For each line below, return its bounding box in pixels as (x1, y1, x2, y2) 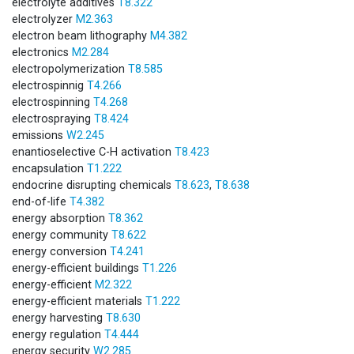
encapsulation (12, 161, 87, 175)
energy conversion (12, 244, 110, 258)
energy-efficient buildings (12, 261, 142, 275)
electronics (12, 45, 72, 59)
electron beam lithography (12, 28, 150, 43)
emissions (12, 128, 66, 142)
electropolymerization (12, 62, 128, 76)
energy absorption (12, 211, 108, 225)
